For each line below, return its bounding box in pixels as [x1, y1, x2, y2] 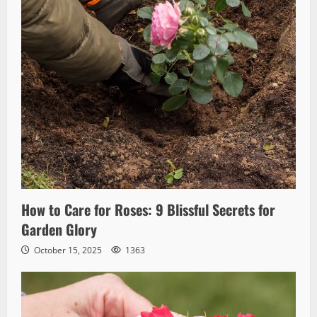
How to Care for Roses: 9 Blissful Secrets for [21, 198, 275, 220]
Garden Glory [21, 218, 97, 240]
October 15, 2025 [32, 243, 104, 256]
